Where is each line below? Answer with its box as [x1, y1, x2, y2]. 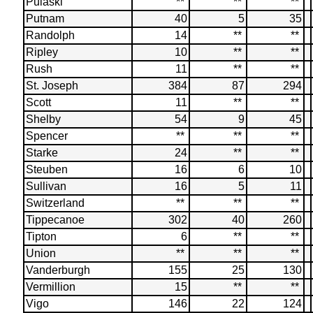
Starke [25, 147, 58, 159]
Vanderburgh [25, 264, 90, 276]
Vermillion [25, 281, 75, 293]
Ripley [25, 46, 58, 58]
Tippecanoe [25, 214, 85, 226]
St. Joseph [25, 80, 78, 92]
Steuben [25, 163, 68, 175]
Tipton [25, 231, 57, 242]
